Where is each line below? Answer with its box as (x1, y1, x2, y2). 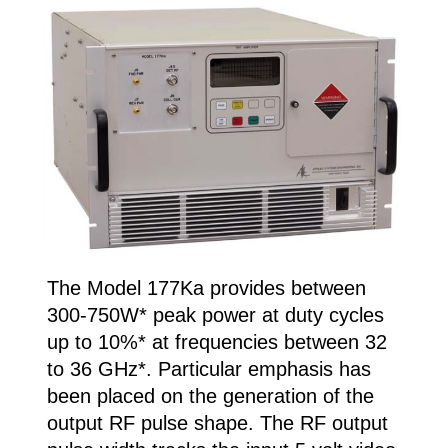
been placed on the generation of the (46, 384, 374, 407)
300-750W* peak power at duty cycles (46, 303, 384, 326)
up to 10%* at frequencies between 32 (46, 330, 387, 353)
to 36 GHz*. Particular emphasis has (46, 357, 371, 380)
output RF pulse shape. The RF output (46, 411, 388, 434)
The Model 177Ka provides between (46, 276, 366, 299)
